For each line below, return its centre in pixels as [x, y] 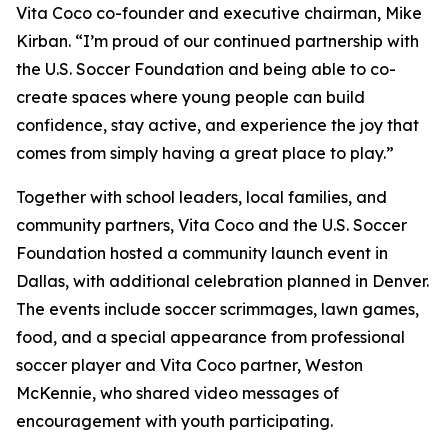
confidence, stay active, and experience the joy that [217, 125]
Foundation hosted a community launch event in [202, 253]
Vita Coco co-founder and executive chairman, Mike [219, 13]
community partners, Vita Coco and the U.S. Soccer [211, 225]
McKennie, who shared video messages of [177, 393]
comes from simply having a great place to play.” [205, 153]
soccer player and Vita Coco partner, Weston [189, 365]
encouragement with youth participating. [174, 421]
